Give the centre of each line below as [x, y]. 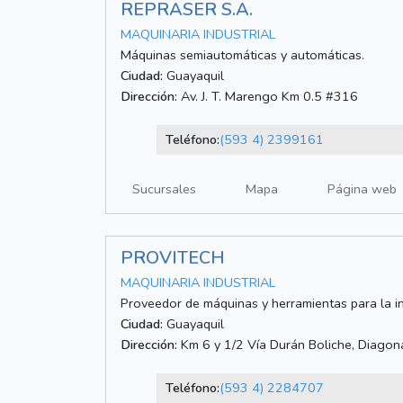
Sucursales [164, 189]
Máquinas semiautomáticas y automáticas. [242, 55]
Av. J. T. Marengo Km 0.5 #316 [268, 97]
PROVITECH [173, 258]
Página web [362, 189]
